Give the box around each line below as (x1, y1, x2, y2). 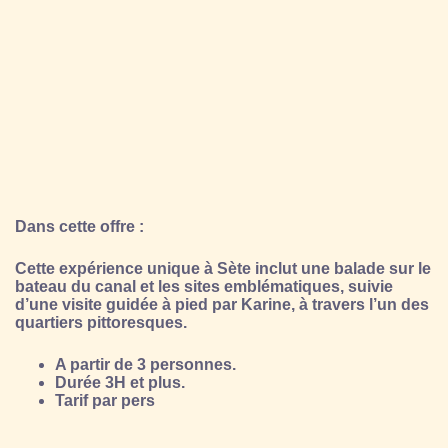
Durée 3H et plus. (55, 373, 185, 391)
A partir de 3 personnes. (55, 355, 236, 373)
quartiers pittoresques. (15, 313, 187, 331)
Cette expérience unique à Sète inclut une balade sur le (15, 259, 431, 277)
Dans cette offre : (15, 217, 144, 235)
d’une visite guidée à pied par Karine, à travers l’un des (15, 295, 429, 313)
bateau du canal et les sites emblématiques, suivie (15, 277, 393, 295)
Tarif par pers (55, 391, 155, 409)
